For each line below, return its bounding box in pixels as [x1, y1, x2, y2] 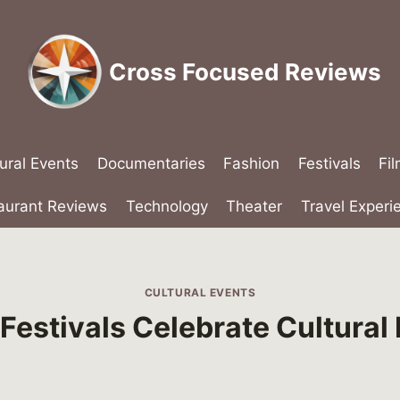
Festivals [297, 154, 361, 173]
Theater [226, 196, 283, 215]
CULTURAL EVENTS [144, 286, 256, 300]
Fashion [223, 154, 280, 173]
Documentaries [96, 154, 205, 173]
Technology [125, 196, 208, 215]
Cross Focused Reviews [108, 57, 381, 86]
